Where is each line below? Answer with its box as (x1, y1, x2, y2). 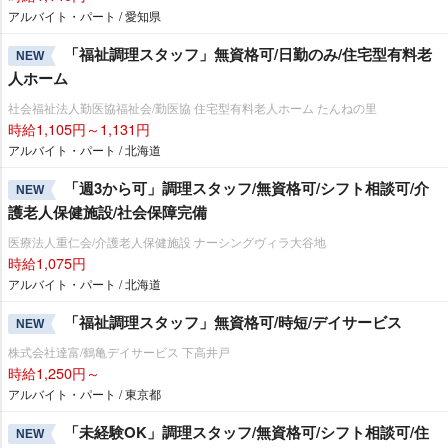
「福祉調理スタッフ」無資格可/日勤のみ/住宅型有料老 (64, 43, 432, 65)
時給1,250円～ (8, 362, 100, 383)
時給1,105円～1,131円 (8, 118, 150, 139)
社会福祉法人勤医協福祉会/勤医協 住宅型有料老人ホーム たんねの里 (8, 99, 377, 116)
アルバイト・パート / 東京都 (8, 385, 161, 402)
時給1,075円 (8, 252, 86, 273)
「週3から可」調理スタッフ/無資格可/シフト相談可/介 (64, 177, 429, 199)
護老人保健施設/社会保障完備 (8, 201, 207, 223)
